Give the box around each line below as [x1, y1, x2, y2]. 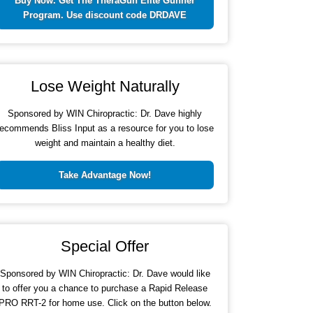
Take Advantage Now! [59, 170, 152, 181]
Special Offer [61, 238, 150, 256]
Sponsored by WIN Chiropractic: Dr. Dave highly [8, 108, 203, 119]
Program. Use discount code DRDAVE [23, 10, 187, 21]
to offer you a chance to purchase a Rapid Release [2, 283, 208, 294]
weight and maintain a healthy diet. [34, 138, 175, 149]
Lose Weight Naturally [30, 78, 180, 96]
